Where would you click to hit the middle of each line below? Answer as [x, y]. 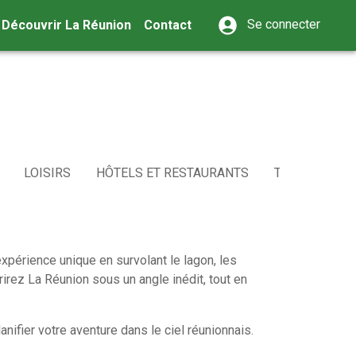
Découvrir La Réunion [67, 25]
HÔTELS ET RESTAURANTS [172, 173]
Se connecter [284, 25]
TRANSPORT [310, 173]
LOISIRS [47, 173]
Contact [168, 25]
